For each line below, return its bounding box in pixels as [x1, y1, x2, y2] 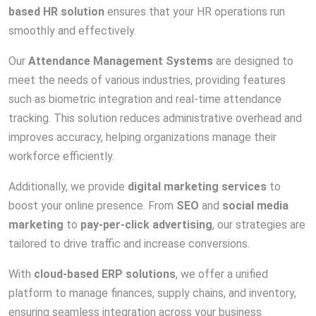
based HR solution [8, 5, 104, 19]
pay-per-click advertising [80, 218, 212, 232]
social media [222, 199, 288, 213]
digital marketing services [128, 180, 267, 194]
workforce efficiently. [8, 150, 114, 164]
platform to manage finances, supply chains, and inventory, [8, 286, 296, 300]
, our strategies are [212, 218, 305, 232]
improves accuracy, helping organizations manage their [8, 130, 276, 145]
